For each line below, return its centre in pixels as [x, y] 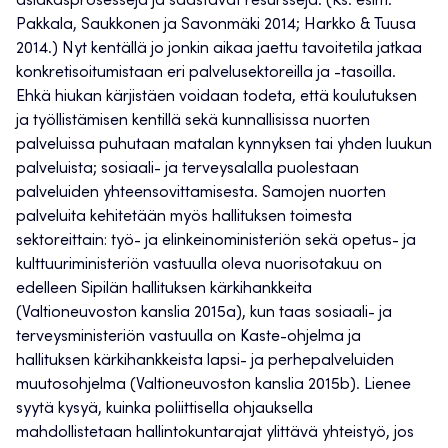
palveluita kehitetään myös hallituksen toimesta [184, 217]
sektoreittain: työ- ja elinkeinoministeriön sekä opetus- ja [216, 241]
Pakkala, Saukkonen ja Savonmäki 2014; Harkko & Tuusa [216, 25]
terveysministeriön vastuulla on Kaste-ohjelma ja [188, 337]
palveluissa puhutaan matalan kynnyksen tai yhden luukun [224, 145]
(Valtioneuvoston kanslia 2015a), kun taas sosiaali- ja [204, 313]
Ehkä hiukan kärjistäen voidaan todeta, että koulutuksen [216, 97]
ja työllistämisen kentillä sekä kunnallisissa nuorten [193, 121]
